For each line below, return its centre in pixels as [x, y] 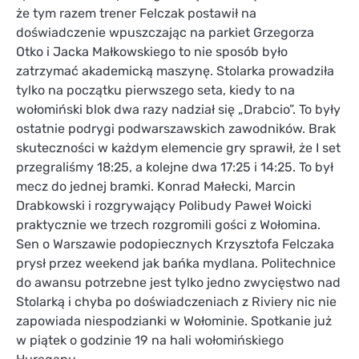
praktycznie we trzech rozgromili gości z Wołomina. [168, 225]
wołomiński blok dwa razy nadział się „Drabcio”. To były [178, 110]
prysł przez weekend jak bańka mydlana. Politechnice [176, 264]
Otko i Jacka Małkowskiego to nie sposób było [152, 52]
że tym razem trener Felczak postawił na [136, 14]
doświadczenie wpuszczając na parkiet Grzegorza [165, 33]
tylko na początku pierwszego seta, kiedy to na [155, 91]
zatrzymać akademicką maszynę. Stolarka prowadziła [175, 71]
